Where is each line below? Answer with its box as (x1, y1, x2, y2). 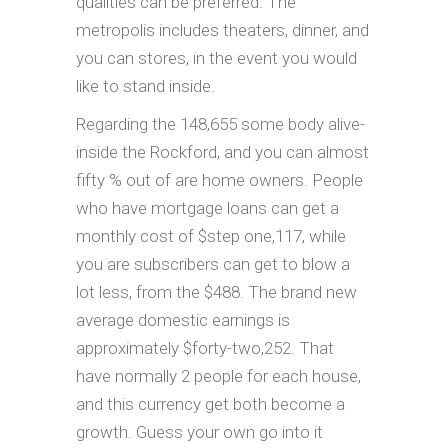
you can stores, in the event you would (76, 47, 357, 68)
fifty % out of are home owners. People (76, 169, 363, 190)
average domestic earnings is (76, 309, 290, 330)
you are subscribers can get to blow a (76, 253, 350, 274)
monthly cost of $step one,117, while (76, 225, 346, 246)
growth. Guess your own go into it (76, 421, 323, 442)
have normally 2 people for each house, (76, 365, 361, 386)
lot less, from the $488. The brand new (76, 281, 357, 302)
